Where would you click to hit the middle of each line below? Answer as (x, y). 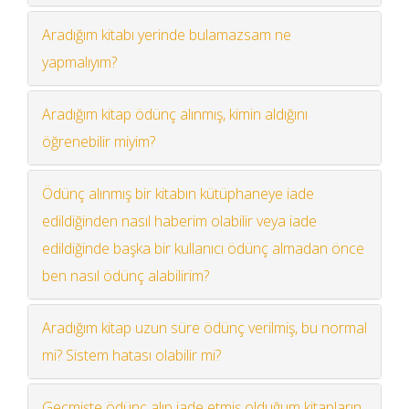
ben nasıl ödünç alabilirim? (126, 275)
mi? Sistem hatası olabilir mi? (131, 355)
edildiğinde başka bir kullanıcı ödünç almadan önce (203, 248)
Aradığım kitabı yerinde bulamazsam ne (167, 34)
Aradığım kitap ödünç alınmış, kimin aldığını (175, 114)
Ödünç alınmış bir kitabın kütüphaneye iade (178, 193)
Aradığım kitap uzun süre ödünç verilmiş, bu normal (204, 327)
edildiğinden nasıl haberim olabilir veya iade (179, 220)
